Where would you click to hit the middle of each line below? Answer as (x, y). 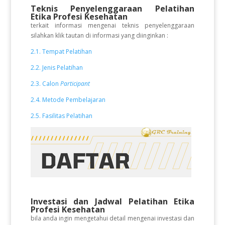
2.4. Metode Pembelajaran (68, 100)
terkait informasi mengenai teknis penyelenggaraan (113, 25)
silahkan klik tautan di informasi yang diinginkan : (99, 35)
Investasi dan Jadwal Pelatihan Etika (113, 201)
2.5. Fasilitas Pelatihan (61, 116)
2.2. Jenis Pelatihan (57, 68)
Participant (76, 84)
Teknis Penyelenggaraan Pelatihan (113, 9)
